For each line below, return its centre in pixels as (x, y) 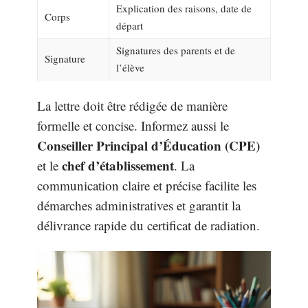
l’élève (130, 67)
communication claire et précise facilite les (147, 185)
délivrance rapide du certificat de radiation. (148, 225)
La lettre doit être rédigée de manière (132, 106)
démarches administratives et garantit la (139, 205)
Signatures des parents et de (176, 50)
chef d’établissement (118, 165)
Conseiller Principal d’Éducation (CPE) (148, 145)
